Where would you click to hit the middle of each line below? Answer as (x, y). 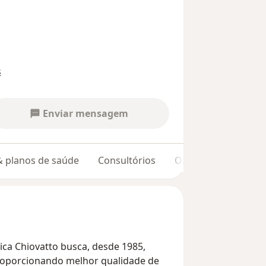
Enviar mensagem (86, 114)
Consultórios (127, 161)
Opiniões (195, 161)
